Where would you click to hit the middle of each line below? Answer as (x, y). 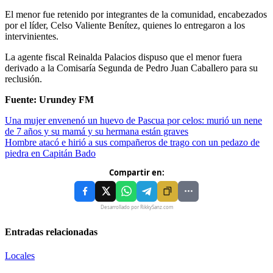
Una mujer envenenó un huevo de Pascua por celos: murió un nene (133, 120)
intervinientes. (32, 36)
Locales (20, 256)
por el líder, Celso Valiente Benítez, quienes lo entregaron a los (125, 25)
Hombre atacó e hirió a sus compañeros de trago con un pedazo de (132, 142)
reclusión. (23, 79)
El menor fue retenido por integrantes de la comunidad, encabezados (136, 14)
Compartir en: (136, 172)
